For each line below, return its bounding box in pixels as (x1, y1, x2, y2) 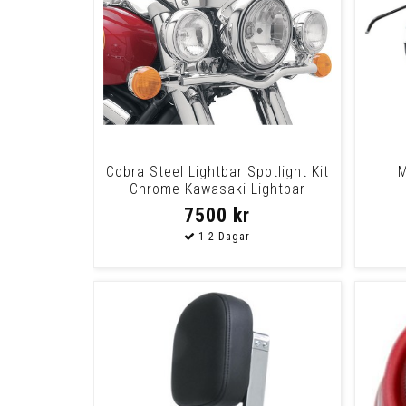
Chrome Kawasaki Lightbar (129, 179, 305, 198)
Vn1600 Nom (175, 197, 259, 215)
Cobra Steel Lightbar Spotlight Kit (105, 162, 329, 180)
